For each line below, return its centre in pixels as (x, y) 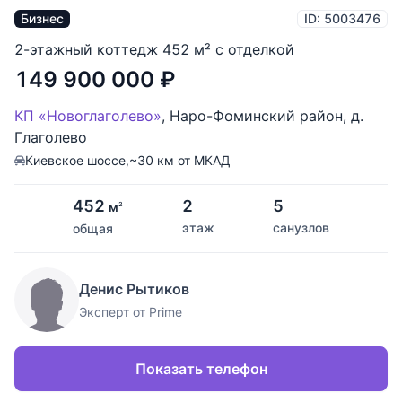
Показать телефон (201, 369)
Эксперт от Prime (131, 312)
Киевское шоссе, (77, 161)
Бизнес (42, 19)
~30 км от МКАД (180, 161)
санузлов (301, 228)
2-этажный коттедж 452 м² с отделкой (154, 50)
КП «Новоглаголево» (88, 116)
